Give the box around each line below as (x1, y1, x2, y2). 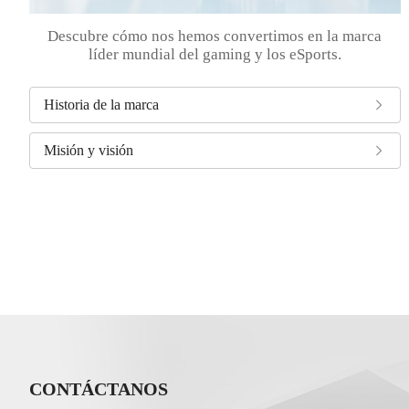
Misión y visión (44, 142, 134, 158)
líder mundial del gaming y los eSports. (88, 45, 341, 63)
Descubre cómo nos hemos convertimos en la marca (47, 26, 383, 45)
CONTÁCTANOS (29, 379, 168, 400)
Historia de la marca (44, 96, 160, 112)
